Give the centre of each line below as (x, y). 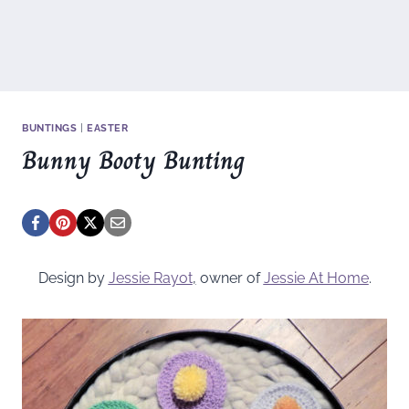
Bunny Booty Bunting (133, 160)
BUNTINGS (50, 128)
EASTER (108, 128)
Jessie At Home (316, 278)
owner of (230, 278)
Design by (73, 278)
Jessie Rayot (150, 278)
